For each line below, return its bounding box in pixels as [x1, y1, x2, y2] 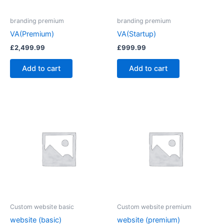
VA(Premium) [10, 29, 54, 39]
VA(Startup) [117, 29, 156, 39]
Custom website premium [117, 202, 191, 210]
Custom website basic [10, 202, 74, 210]
